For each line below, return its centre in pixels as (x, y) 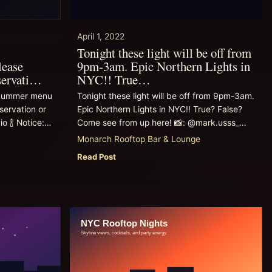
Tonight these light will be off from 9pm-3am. (165, 96)
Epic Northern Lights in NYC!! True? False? (159, 110)
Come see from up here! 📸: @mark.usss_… (161, 123)
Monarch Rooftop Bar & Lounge (138, 139)
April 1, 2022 (100, 37)
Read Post (96, 157)
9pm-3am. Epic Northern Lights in (163, 66)
